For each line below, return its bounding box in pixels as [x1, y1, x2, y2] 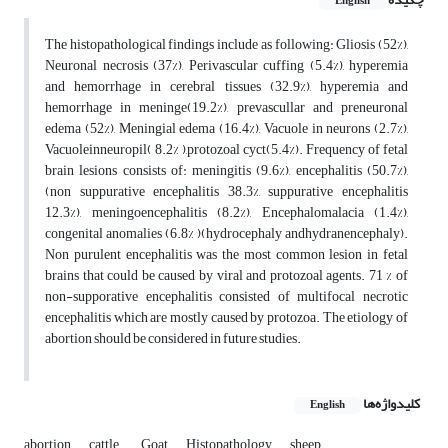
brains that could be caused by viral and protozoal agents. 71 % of [45, 262, 408, 290]
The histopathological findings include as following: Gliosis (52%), [45, 31, 408, 59]
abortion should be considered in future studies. [45, 325, 301, 353]
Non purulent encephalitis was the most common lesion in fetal [45, 241, 408, 269]
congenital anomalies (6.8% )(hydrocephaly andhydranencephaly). [45, 220, 408, 248]
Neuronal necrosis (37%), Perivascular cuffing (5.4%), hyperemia [45, 52, 408, 80]
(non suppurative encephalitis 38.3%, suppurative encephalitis [45, 178, 408, 206]
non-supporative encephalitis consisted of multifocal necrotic [45, 283, 408, 311]
